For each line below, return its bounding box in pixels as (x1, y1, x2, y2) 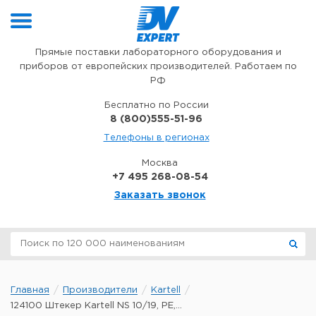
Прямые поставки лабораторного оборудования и (35, 49, 281, 56)
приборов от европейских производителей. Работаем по (19, 63, 297, 71)
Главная (11, 286, 49, 294)
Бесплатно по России (104, 102, 209, 109)
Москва (142, 159, 178, 167)
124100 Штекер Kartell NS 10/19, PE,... (11, 302, 182, 310)
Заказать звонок (114, 191, 206, 200)
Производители (63, 286, 138, 294)
